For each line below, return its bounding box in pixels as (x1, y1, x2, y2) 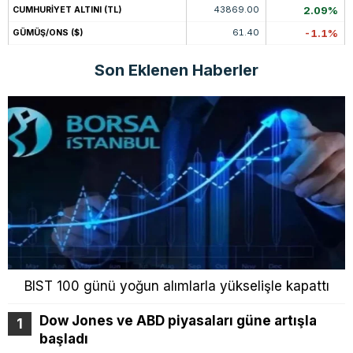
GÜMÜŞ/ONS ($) (13, 28, 83, 39)
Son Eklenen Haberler (95, 61, 258, 80)
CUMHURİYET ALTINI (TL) (13, 5, 121, 16)
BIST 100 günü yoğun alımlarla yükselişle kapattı (24, 278, 329, 295)
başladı (39, 331, 88, 347)
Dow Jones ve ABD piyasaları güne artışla (39, 313, 317, 329)
